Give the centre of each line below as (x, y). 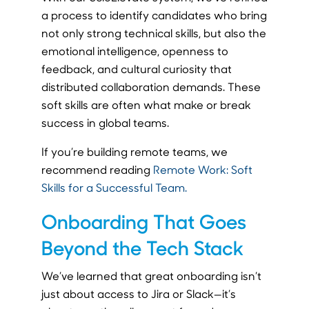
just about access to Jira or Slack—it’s (138, 294)
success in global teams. (105, 123)
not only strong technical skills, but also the (153, 33)
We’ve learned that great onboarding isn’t (151, 276)
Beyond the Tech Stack (142, 247)
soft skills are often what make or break (146, 105)
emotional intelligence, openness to (134, 51)
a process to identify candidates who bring (154, 15)
